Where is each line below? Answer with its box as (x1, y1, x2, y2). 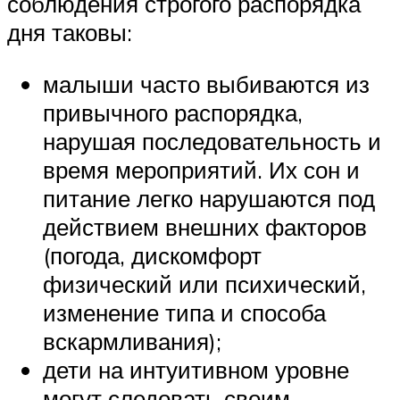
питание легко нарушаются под (43, 183, 375, 212)
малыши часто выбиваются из (43, 69, 370, 98)
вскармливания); (43, 326, 221, 355)
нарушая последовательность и (43, 126, 381, 155)
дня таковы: (7, 18, 132, 47)
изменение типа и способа (43, 297, 326, 327)
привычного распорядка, (43, 97, 303, 127)
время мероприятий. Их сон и (43, 154, 360, 184)
